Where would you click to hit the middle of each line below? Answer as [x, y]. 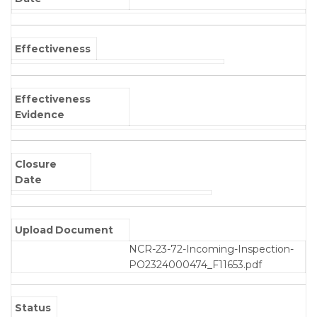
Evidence [40, 114]
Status [33, 308]
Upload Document [64, 230]
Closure [36, 165]
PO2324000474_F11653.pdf [195, 264]
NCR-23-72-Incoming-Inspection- [211, 249]
